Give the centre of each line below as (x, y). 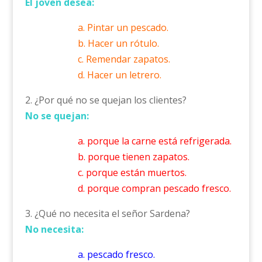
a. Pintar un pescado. (123, 27)
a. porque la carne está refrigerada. (154, 141)
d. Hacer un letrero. (119, 75)
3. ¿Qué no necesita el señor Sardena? (107, 213)
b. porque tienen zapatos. (133, 157)
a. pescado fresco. (116, 254)
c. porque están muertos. (132, 173)
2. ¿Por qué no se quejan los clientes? (106, 100)
